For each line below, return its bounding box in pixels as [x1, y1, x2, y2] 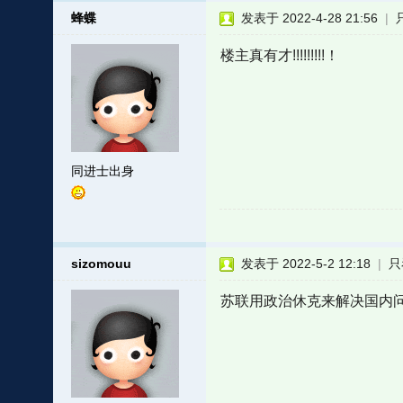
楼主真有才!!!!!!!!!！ [219, 48, 339, 63]
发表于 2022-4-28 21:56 [240, 11, 378, 25]
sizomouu [70, 256, 131, 271]
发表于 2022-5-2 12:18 [240, 256, 371, 271]
